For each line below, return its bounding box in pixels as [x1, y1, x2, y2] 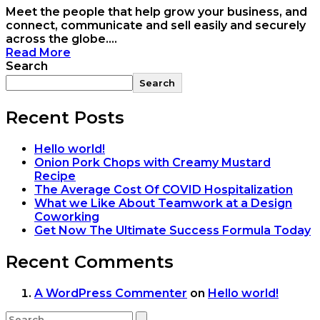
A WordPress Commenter [34, 286, 187, 300]
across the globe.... [6, 32, 117, 46]
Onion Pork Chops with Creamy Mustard [34, 156, 271, 170]
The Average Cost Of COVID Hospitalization [34, 183, 293, 197]
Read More [6, 46, 71, 60]
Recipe [34, 169, 76, 184]
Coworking [34, 210, 99, 224]
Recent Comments [6, 251, 174, 273]
